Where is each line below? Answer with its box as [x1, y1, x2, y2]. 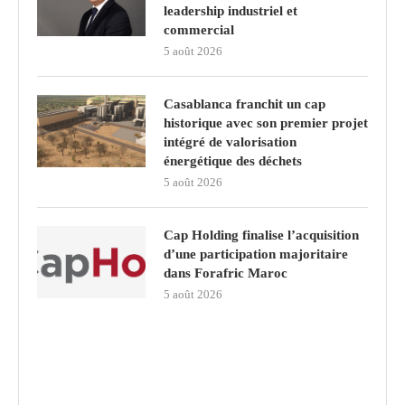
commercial [164, 22, 234, 37]
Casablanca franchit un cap [164, 96, 325, 111]
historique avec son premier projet [164, 115, 368, 130]
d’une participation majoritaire [164, 246, 348, 261]
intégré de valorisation [164, 134, 297, 149]
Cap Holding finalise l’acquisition [164, 227, 359, 242]
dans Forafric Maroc [164, 265, 287, 280]
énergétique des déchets [164, 153, 302, 168]
